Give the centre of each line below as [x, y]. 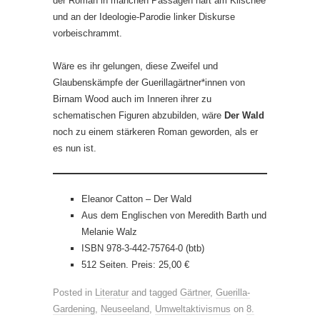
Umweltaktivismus [193, 309]
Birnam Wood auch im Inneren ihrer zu [132, 99]
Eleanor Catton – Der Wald [136, 199]
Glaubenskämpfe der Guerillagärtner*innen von [149, 82]
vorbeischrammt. [87, 33]
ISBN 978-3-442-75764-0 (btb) [143, 248]
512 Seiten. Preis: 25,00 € [135, 264]
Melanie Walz [109, 231]
